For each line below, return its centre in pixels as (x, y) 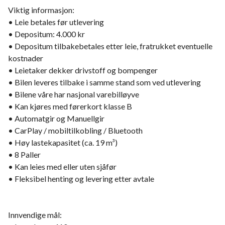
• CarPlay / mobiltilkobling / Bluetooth (75, 130)
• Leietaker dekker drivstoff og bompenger (83, 70)
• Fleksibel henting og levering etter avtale (81, 179)
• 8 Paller (24, 154)
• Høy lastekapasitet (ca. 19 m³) (63, 142)
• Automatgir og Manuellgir (56, 118)
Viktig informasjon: (41, 10)
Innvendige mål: (35, 215)
